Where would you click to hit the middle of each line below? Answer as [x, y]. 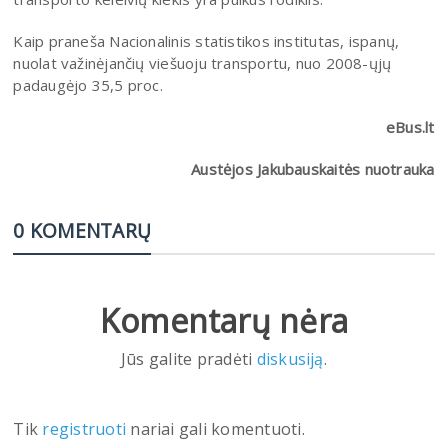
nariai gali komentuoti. [217, 428]
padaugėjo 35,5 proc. [88, 84]
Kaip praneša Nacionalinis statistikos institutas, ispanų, [206, 40]
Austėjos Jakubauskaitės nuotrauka [313, 168]
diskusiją [290, 358]
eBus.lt [410, 126]
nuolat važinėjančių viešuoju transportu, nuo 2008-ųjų [202, 62]
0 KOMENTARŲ [82, 230]
